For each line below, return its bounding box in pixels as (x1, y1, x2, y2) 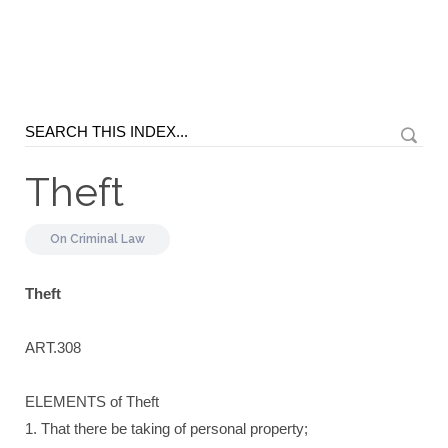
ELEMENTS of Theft (25, 393, 159, 410)
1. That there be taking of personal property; (25, 420, 308, 437)
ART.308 (25, 339, 81, 356)
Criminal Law (70, 232, 145, 246)
